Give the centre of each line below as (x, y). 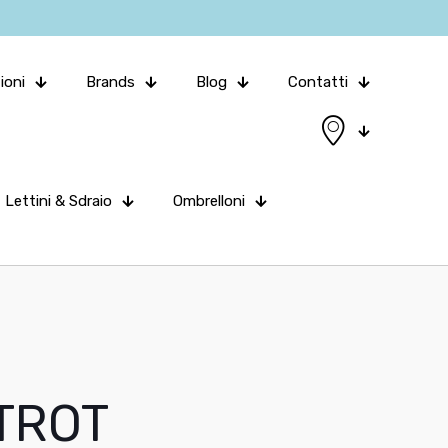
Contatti (318, 81)
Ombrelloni (209, 201)
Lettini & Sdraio (58, 201)
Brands (111, 81)
